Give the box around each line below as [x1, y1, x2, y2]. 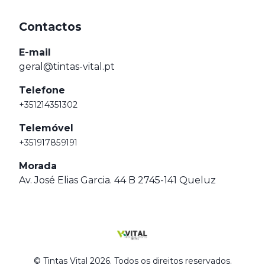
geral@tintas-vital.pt [19, 61, 115, 72]
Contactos [19, 20, 82, 34]
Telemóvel [19, 122, 73, 134]
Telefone [19, 85, 65, 96]
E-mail [19, 47, 51, 58]
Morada [19, 160, 57, 172]
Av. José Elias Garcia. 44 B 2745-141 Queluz [19, 174, 216, 186]
